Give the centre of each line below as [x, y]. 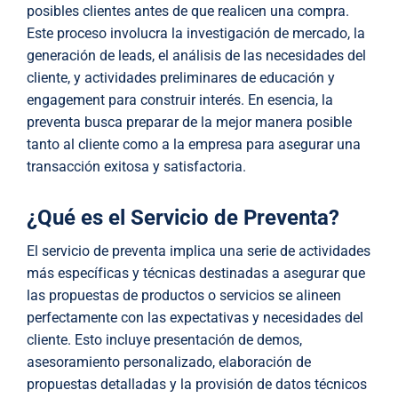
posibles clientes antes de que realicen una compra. [188, 12]
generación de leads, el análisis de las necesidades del [196, 56]
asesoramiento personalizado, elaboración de [169, 362]
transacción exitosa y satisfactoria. [136, 167]
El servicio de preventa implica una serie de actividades [199, 251]
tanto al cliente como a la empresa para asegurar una [194, 145]
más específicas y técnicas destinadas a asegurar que [196, 274]
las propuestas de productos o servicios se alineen [184, 296]
